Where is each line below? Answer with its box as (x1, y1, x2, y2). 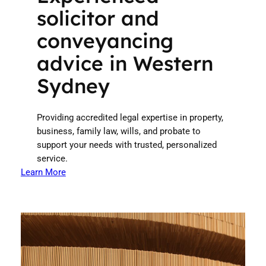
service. (36, 154, 68, 164)
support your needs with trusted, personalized (36, 140, 217, 151)
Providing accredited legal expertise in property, (36, 113, 223, 123)
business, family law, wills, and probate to (36, 126, 201, 137)
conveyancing (36, 28, 173, 53)
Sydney (36, 73, 110, 99)
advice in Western (36, 50, 213, 76)
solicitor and (36, 5, 159, 31)
